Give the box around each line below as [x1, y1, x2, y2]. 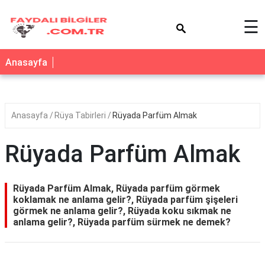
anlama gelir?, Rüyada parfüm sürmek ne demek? [13, 216, 231, 228]
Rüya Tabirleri [54, 111, 108, 120]
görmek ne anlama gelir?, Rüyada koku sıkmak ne [13, 205, 231, 216]
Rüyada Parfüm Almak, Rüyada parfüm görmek [13, 183, 220, 194]
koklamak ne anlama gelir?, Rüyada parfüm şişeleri [13, 194, 238, 205]
